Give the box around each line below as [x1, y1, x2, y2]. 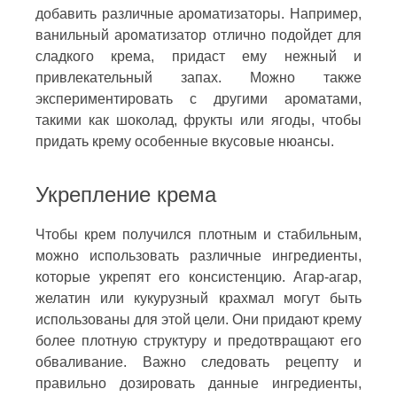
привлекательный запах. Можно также [35, 69, 362, 85]
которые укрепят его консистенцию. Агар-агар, [35, 269, 362, 284]
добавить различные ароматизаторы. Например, [35, 5, 362, 21]
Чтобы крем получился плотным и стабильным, [35, 226, 362, 242]
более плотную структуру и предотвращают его [35, 332, 362, 348]
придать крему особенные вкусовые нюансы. [35, 133, 334, 149]
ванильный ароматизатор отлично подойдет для [35, 27, 362, 43]
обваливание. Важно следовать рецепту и [35, 354, 362, 370]
